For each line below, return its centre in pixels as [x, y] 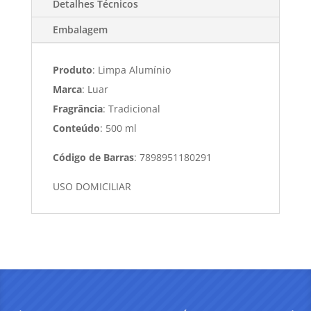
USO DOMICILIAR [92, 187]
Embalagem [80, 30]
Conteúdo [76, 128]
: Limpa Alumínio [131, 70]
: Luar [95, 90]
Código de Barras [93, 158]
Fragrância [77, 109]
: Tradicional [131, 109]
